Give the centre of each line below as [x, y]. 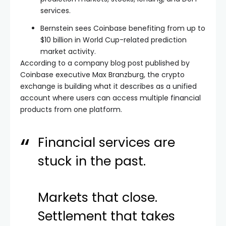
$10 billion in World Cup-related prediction [114, 40]
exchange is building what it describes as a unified [108, 86]
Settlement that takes [107, 216]
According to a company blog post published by [105, 63]
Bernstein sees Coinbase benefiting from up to [123, 28]
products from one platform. [71, 109]
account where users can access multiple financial [110, 98]
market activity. [68, 51]
